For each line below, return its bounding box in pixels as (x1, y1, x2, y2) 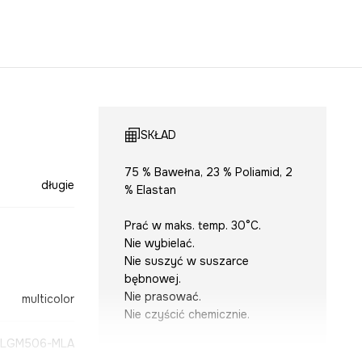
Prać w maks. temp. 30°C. (124, 217, 261, 233)
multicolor (21, 291, 74, 306)
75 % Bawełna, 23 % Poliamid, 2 (124, 164, 293, 179)
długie (40, 177, 74, 192)
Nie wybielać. (124, 235, 195, 250)
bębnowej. (124, 271, 181, 286)
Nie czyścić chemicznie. (124, 306, 250, 322)
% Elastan (124, 182, 176, 197)
